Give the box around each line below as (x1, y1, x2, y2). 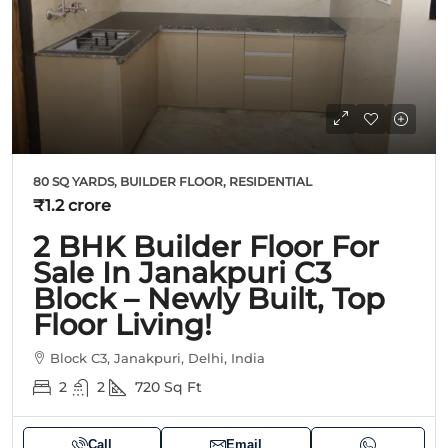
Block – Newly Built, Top (33, 280, 385, 316)
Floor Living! (33, 306, 212, 342)
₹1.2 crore (33, 195, 111, 215)
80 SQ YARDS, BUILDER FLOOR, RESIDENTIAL (33, 173, 312, 189)
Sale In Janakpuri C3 (33, 254, 332, 290)
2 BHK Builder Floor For (33, 228, 379, 264)
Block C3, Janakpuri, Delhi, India (50, 349, 265, 366)
